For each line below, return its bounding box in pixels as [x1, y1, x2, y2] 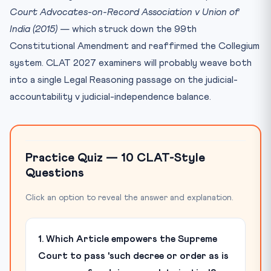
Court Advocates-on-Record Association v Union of [10, 7, 240, 17]
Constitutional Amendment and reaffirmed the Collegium [10, 41, 260, 51]
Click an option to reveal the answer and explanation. [25, 193, 233, 202]
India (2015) [10, 24, 57, 34]
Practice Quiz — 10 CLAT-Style [25, 151, 205, 164]
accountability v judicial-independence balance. [10, 91, 211, 102]
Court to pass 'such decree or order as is [38, 250, 229, 261]
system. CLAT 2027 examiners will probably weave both [10, 57, 252, 68]
